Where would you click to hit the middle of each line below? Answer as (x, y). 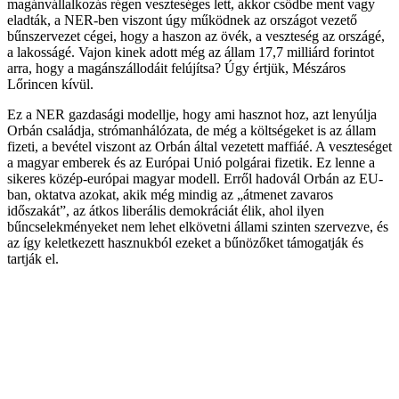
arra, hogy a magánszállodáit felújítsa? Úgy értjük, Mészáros (176, 68)
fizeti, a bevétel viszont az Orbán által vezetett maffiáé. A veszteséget (199, 146)
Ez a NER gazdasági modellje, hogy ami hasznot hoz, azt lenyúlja (192, 114)
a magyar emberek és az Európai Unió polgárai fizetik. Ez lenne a (191, 162)
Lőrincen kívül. (50, 84)
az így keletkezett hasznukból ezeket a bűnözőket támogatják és (185, 242)
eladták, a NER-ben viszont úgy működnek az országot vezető (182, 20)
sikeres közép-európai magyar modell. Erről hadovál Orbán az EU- (195, 178)
